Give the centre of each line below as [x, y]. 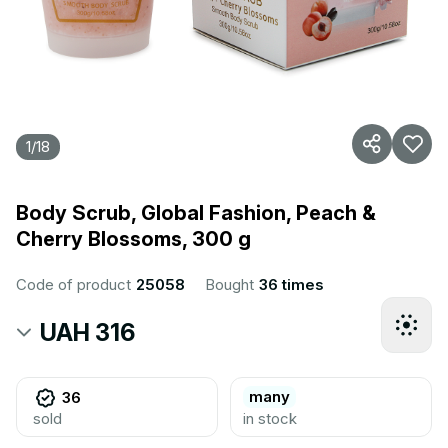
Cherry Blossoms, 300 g [133, 239]
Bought [231, 284]
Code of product [75, 284]
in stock [270, 418]
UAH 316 [87, 332]
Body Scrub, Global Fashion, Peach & [196, 213]
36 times [291, 284]
